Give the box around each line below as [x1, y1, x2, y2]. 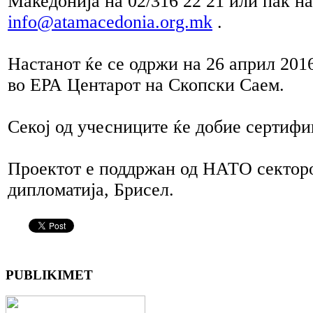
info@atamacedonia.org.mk [8, 12, 212, 32]
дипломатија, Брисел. [8, 180, 174, 200]
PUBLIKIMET [6, 267, 93, 282]
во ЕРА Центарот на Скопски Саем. [8, 75, 284, 95]
